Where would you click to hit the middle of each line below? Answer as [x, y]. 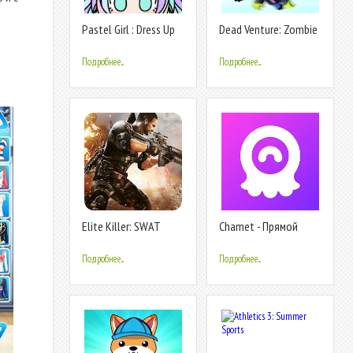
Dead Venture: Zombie [268, 29]
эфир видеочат [255, 240]
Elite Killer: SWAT [121, 226]
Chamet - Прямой [258, 226]
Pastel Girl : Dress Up [128, 29]
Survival [236, 43]
